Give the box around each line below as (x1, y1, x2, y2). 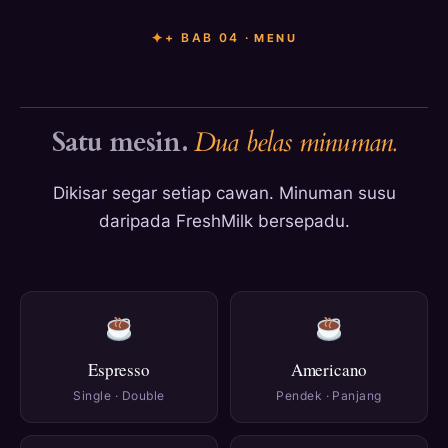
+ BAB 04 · (165, 29, 251, 45)
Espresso (88, 358, 150, 382)
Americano (290, 358, 368, 382)
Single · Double (73, 388, 165, 404)
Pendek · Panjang (276, 388, 382, 404)
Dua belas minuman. (193, 124, 397, 162)
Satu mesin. (51, 124, 194, 162)
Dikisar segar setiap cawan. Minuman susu (52, 183, 396, 204)
